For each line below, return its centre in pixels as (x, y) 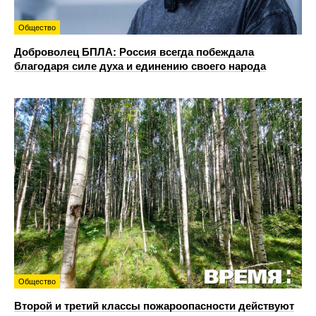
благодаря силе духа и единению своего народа (140, 66)
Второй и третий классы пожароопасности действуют (154, 305)
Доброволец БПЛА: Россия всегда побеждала (134, 51)
